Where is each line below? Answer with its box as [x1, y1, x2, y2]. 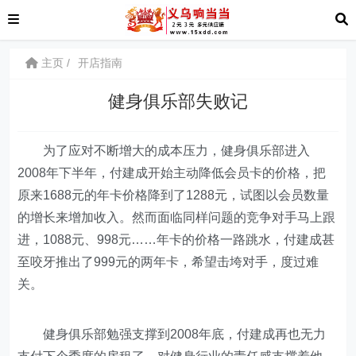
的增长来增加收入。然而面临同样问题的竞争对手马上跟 [17, 211, 336, 224]
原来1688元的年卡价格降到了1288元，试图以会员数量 [17, 188, 330, 202]
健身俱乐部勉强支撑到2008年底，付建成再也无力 [17, 327, 327, 341]
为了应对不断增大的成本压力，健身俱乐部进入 [17, 144, 311, 157]
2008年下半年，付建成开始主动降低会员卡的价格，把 [17, 166, 327, 180]
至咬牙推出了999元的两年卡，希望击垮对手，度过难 [17, 255, 319, 269]
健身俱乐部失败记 [108, 91, 248, 111]
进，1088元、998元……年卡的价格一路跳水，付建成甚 [17, 233, 335, 246]
